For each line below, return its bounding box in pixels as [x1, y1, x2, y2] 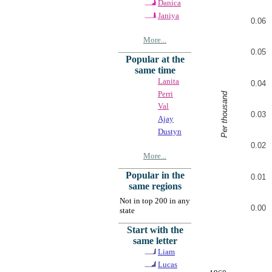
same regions [128, 180, 182, 191]
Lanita [158, 76, 179, 86]
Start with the [126, 224, 183, 235]
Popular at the [125, 53, 185, 64]
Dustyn [158, 126, 182, 136]
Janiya [158, 10, 179, 20]
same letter [132, 235, 177, 246]
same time [134, 64, 175, 75]
